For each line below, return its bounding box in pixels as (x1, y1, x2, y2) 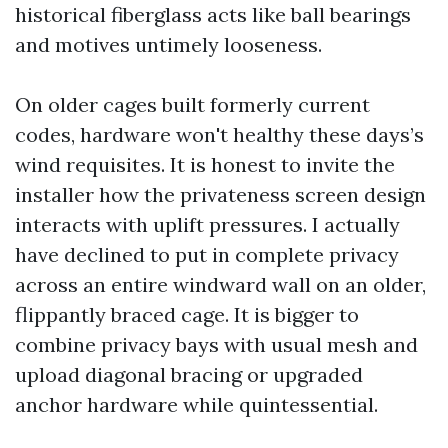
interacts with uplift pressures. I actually (15, 212, 400, 237)
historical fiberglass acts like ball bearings (15, 2, 411, 27)
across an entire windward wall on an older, (15, 272, 426, 297)
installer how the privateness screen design (15, 182, 426, 207)
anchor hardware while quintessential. (15, 392, 378, 417)
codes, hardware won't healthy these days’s (15, 122, 424, 147)
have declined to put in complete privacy (15, 242, 399, 267)
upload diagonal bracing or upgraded (15, 362, 363, 387)
